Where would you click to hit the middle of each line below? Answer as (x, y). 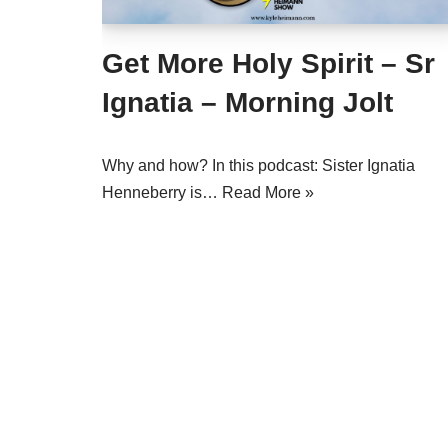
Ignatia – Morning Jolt (247, 102)
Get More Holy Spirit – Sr (268, 63)
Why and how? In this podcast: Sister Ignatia (258, 165)
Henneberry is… (162, 192)
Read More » (268, 192)
